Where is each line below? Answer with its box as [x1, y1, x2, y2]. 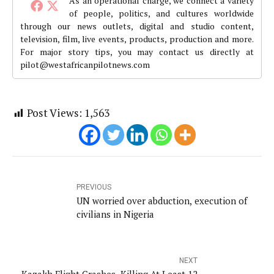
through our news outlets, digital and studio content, [20, 20, 254, 32]
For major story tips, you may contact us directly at [20, 46, 254, 57]
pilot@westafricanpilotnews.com [20, 59, 150, 70]
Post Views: [27, 106, 82, 120]
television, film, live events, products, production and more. [20, 33, 254, 45]
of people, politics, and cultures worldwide [69, 7, 254, 19]
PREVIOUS [76, 182, 111, 191]
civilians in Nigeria [76, 207, 154, 220]
